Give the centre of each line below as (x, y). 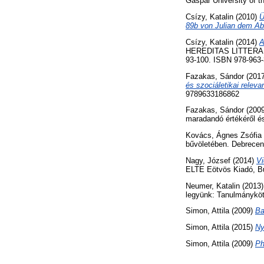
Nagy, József (208, 160)
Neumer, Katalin (213, 186)
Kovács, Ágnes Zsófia (224, 136)
